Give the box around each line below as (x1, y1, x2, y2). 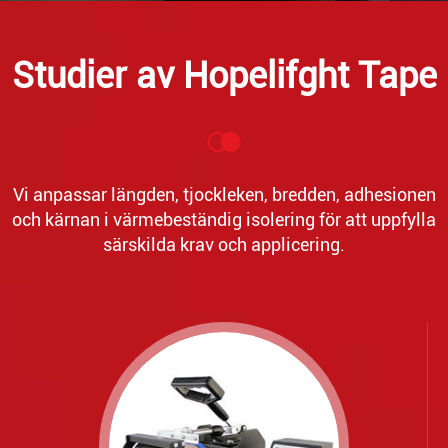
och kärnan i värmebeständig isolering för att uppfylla (12, 208, 436, 230)
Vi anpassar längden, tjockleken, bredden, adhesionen (12, 183, 436, 205)
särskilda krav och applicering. (103, 233, 345, 255)
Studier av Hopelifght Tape (11, 54, 437, 97)
